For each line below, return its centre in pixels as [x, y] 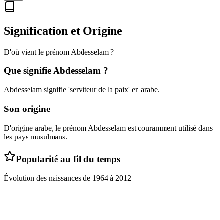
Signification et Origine [63, 31]
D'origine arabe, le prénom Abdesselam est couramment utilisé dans [108, 128]
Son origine [27, 109]
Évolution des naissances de [48, 178]
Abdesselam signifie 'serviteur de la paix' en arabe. [82, 90]
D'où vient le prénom [37, 52]
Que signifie [28, 71]
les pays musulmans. [36, 137]
